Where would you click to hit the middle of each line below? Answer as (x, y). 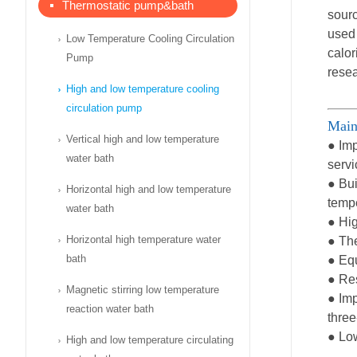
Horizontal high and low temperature (149, 189)
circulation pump (104, 108)
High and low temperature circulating (150, 340)
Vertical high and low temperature (143, 139)
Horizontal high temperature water (143, 239)
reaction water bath (110, 309)
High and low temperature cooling (143, 89)
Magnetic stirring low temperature (143, 290)
